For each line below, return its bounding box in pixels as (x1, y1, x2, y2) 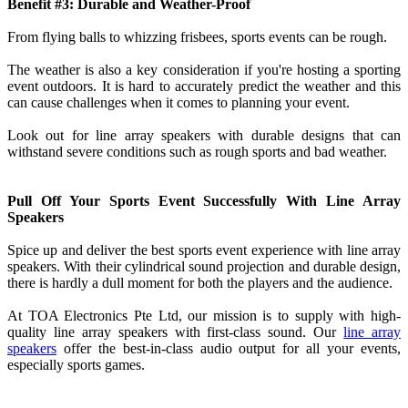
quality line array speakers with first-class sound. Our (7, 324, 344, 341)
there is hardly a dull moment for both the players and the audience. (7, 275, 393, 291)
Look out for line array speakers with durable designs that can (7, 127, 401, 144)
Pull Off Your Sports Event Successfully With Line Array (7, 193, 401, 209)
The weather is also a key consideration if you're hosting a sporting (7, 62, 401, 78)
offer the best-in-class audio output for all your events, (56, 341, 401, 357)
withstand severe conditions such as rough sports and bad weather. (7, 144, 391, 160)
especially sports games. (7, 357, 148, 373)
